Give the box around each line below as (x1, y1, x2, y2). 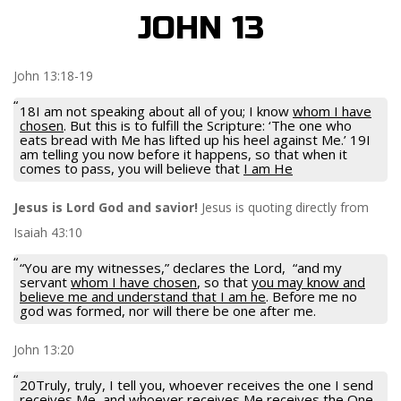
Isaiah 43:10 (13, 223, 82, 241)
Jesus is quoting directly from (198, 198, 369, 216)
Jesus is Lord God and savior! (13, 198, 198, 216)
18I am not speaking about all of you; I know (20, 101, 293, 120)
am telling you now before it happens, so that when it (20, 144, 347, 163)
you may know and (252, 272, 365, 291)
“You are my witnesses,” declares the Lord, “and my (20, 258, 342, 277)
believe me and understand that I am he (20, 286, 266, 305)
